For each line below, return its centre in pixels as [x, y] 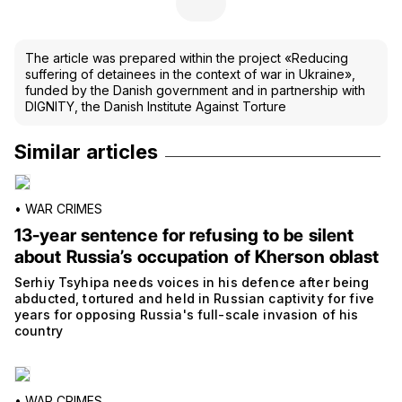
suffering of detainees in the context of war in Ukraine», [190, 74]
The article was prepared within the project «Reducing [187, 57]
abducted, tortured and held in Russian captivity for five [194, 298]
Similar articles [87, 151]
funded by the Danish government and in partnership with [195, 90]
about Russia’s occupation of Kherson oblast [197, 256]
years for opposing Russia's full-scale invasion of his [187, 314]
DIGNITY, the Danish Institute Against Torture [156, 106]
